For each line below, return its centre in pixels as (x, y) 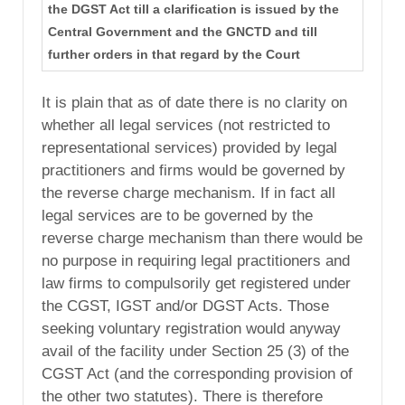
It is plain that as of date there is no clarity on (194, 103)
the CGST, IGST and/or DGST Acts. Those (185, 306)
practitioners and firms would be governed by (193, 171)
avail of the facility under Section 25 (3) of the (195, 352)
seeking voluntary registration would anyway (191, 329)
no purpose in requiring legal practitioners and (196, 261)
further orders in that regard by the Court (174, 55)
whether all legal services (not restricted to (186, 126)
